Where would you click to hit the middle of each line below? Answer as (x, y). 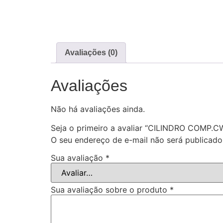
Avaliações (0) (91, 52)
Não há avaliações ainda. (98, 109)
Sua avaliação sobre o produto (110, 189)
